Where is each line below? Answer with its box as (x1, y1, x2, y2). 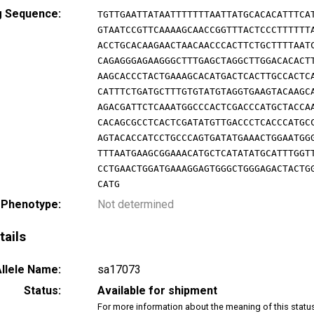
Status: (24, 283, 61, 297)
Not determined (97, 197, 174, 211)
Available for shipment (97, 283, 217, 297)
